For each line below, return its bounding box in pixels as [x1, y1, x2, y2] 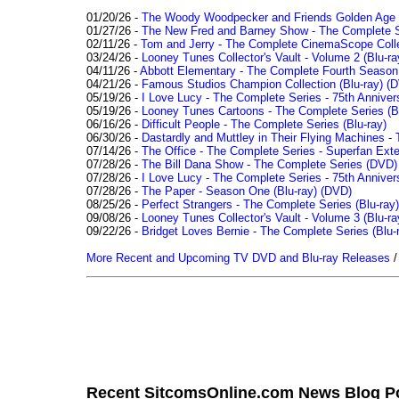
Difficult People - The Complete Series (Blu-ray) [142, 117, 387, 131]
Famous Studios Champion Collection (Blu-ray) [142, 77, 383, 91]
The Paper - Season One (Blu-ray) [142, 183, 317, 198]
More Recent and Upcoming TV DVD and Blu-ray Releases [86, 250, 390, 265]
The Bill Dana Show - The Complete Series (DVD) [142, 157, 397, 171]
